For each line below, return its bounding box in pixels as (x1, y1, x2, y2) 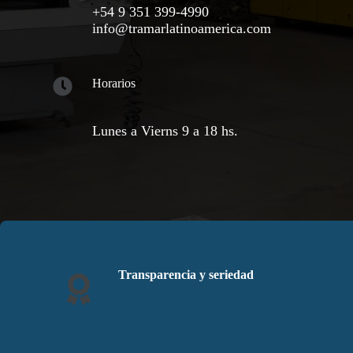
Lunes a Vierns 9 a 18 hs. (92, 123, 239, 139)
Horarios (92, 76, 136, 90)
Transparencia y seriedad (118, 268, 254, 281)
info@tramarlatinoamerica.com (92, 20, 272, 36)
